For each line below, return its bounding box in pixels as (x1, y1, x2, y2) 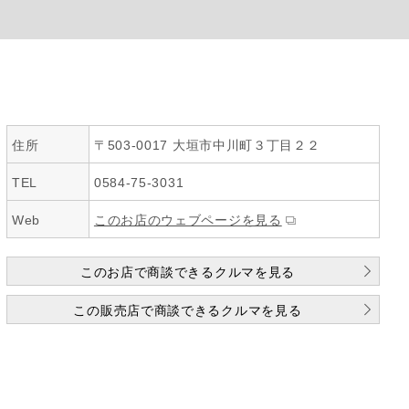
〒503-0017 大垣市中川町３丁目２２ (93, 138, 320, 152)
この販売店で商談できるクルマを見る (73, 303, 302, 318)
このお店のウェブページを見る (93, 213, 282, 227)
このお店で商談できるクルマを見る (79, 265, 296, 279)
